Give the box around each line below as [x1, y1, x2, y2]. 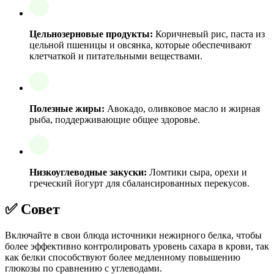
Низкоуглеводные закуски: [29, 166, 147, 177]
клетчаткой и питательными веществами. [29, 50, 202, 61]
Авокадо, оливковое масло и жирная [105, 103, 260, 114]
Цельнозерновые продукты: [29, 28, 153, 39]
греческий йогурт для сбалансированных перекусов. [29, 177, 250, 188]
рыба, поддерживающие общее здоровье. [29, 114, 200, 125]
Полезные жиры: [29, 103, 105, 114]
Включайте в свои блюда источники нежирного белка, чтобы [5, 229, 262, 240]
